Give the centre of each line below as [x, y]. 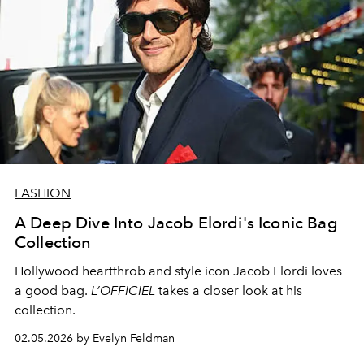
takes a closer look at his [229, 290]
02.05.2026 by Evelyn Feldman [95, 338]
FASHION [43, 193]
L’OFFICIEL [123, 290]
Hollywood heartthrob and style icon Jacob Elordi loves [178, 271]
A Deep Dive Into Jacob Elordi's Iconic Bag [176, 222]
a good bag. [53, 290]
